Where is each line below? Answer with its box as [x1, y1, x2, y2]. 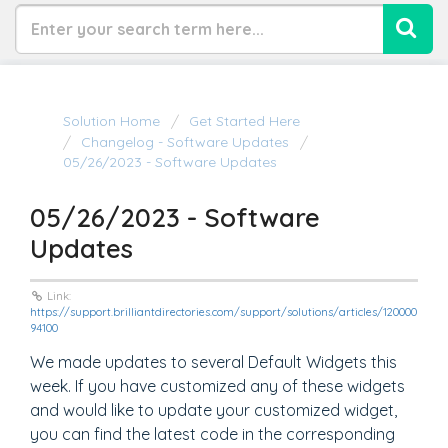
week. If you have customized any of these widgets [30, 376, 405, 396]
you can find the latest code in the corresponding [30, 424, 395, 444]
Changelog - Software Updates [81, 133, 289, 151]
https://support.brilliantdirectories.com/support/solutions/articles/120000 [30, 305, 417, 319]
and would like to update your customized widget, [30, 400, 397, 420]
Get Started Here [189, 112, 300, 130]
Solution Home [63, 112, 164, 130]
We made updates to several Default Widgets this [30, 352, 397, 372]
